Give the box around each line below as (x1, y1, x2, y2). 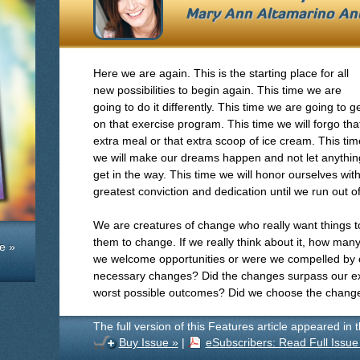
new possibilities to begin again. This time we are (93, 84, 342, 96)
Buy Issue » (118, 336, 178, 349)
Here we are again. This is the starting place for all (93, 67, 349, 80)
